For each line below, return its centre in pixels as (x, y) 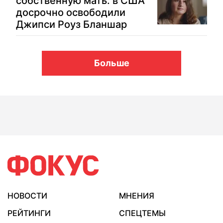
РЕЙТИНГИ (29, 213)
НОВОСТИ (27, 196)
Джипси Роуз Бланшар (71, 24)
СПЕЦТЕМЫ (142, 213)
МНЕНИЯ (137, 196)
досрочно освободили (71, 12)
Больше (111, 63)
